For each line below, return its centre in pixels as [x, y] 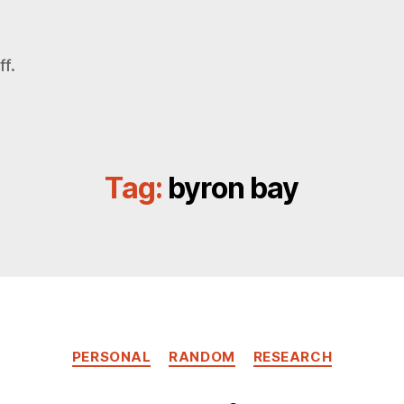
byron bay [234, 188]
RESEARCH [293, 357]
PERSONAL [111, 357]
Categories [241, 349]
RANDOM [202, 357]
